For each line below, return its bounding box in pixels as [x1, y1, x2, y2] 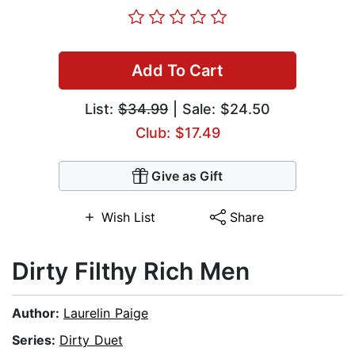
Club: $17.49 [135, 124, 220, 142]
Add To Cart [132, 61, 223, 81]
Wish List [101, 209, 155, 226]
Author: [12, 305, 63, 322]
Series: [12, 332, 59, 349]
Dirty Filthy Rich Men [12, 257, 250, 286]
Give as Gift [151, 168, 223, 185]
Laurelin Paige [63, 305, 148, 322]
